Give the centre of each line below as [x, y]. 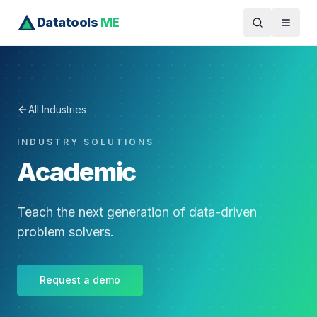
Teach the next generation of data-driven [137, 212]
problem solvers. [65, 232]
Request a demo [80, 280]
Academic [77, 172]
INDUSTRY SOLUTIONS [86, 142]
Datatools [68, 22]
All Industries [57, 109]
